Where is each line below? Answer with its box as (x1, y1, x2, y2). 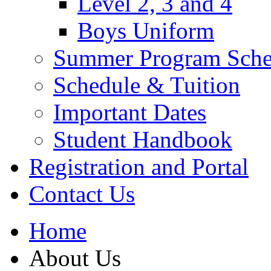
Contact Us (29, 181, 135, 207)
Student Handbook (53, 126, 232, 152)
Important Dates (53, 99, 206, 125)
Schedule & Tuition (53, 72, 240, 98)
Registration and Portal (29, 154, 249, 180)
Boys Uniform (77, 18, 214, 44)
